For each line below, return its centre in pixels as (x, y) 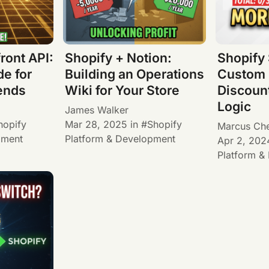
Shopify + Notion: (118, 58)
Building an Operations (134, 74)
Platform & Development (120, 138)
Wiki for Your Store (122, 91)
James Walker (96, 110)
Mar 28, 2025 (96, 124)
